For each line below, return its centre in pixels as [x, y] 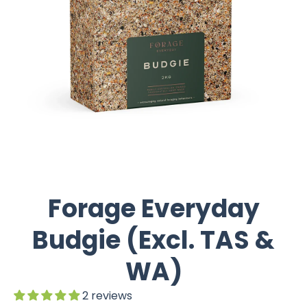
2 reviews [107, 295]
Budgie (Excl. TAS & [153, 240]
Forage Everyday [153, 208]
